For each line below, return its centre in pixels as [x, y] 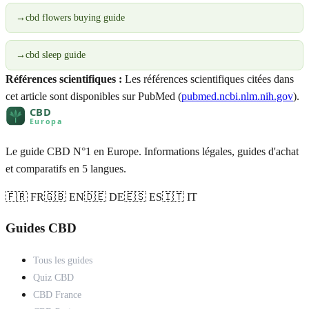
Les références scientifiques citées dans [208, 79]
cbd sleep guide [56, 54]
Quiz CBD [53, 278]
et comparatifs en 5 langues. [66, 168]
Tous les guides [63, 260]
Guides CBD [41, 228]
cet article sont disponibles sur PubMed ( [93, 96]
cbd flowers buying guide [75, 17]
